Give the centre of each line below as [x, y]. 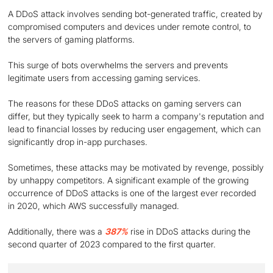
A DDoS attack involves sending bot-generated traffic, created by [136, 14]
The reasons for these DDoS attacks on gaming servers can [125, 103]
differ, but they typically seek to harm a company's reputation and [136, 116]
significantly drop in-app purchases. [78, 142]
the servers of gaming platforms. [73, 39]
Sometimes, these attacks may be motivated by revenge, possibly [136, 167]
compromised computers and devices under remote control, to [130, 27]
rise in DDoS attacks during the [190, 231]
